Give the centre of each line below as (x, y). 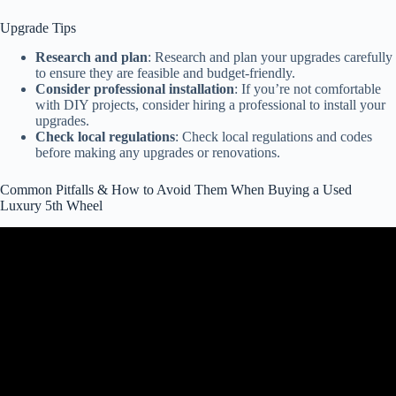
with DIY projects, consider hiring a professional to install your (210, 104)
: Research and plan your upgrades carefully (270, 57)
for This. (198, 275)
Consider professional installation (135, 88)
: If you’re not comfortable (308, 88)
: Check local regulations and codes (274, 136)
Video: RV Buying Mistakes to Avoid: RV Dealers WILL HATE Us (198, 259)
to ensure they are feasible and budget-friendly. (165, 72)
